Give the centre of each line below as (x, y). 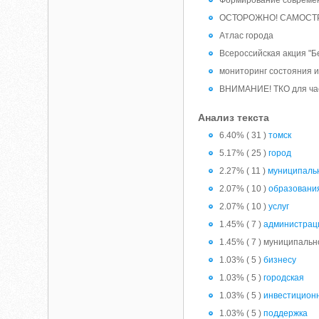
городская (284, 278)
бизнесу (280, 260)
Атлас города (247, 36)
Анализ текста (234, 117)
